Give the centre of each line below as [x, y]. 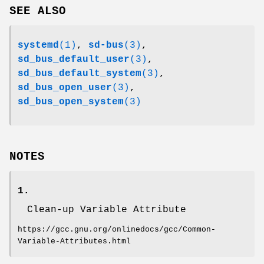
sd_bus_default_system [80, 73]
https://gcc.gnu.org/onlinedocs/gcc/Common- [117, 229]
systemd [38, 45]
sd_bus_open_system [71, 102]
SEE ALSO [38, 11]
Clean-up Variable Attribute [107, 209]
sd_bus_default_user [74, 59]
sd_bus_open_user [65, 88]
